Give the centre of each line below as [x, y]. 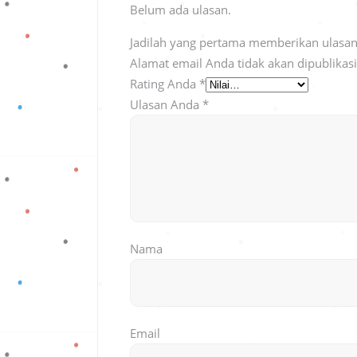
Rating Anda [165, 84]
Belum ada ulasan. [180, 10]
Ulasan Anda [166, 104]
